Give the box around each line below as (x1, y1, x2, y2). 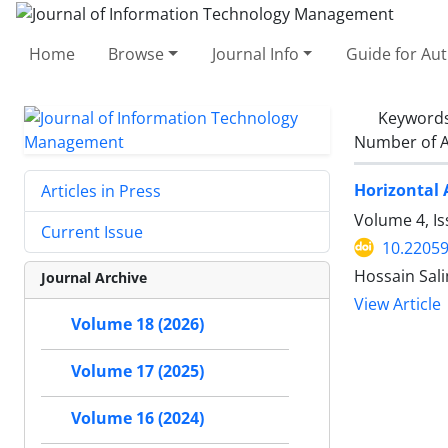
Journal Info (211, 42, 299, 65)
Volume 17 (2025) (71, 360, 204, 382)
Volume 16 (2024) (71, 407, 204, 429)
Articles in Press (41, 179, 161, 202)
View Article (354, 293, 441, 315)
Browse (108, 42, 165, 65)
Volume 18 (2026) (71, 313, 204, 335)
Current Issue (41, 220, 143, 243)
